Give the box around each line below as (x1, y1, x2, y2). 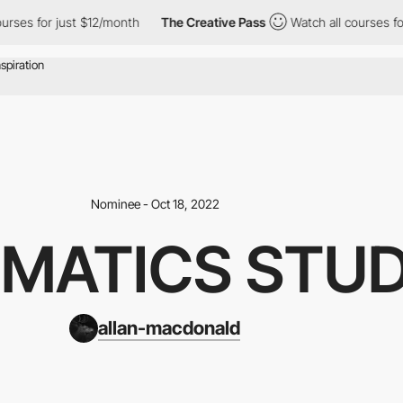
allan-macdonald (98, 316, 240, 339)
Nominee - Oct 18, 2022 (90, 195, 219, 211)
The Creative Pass (130, 14, 235, 30)
